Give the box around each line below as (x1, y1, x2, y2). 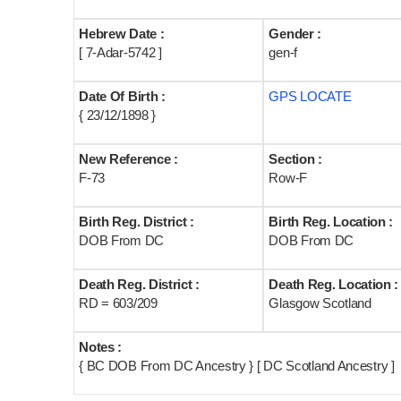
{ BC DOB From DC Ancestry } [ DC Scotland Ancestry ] (79, 358, 395, 373)
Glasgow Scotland (269, 295, 371, 311)
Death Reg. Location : (269, 277, 399, 292)
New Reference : (79, 151, 178, 166)
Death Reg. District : (79, 277, 200, 292)
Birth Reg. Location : (269, 214, 394, 229)
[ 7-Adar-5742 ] (79, 45, 162, 60)
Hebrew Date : (79, 26, 165, 41)
